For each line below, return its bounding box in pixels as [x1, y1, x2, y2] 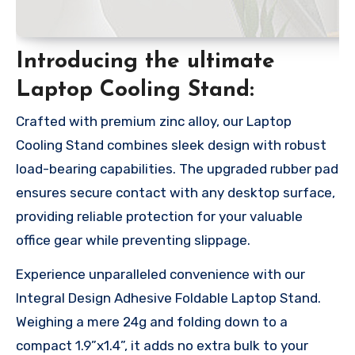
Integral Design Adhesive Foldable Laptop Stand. [16, 290, 321, 307]
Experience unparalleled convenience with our [16, 266, 305, 283]
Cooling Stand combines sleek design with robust [16, 137, 326, 154]
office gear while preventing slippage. [16, 232, 250, 249]
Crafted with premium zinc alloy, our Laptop [16, 113, 292, 130]
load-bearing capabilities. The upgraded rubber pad [16, 161, 338, 177]
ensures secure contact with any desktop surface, [16, 185, 335, 201]
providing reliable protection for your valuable [16, 208, 303, 225]
